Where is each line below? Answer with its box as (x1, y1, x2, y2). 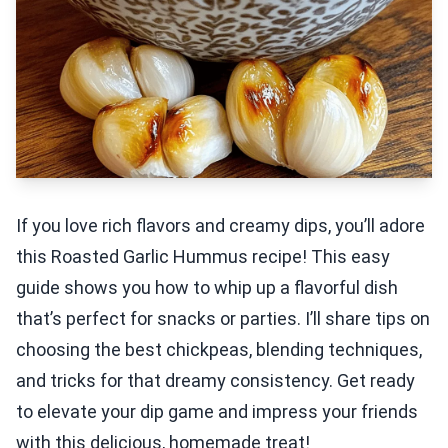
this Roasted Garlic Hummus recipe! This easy (16, 246, 390, 267)
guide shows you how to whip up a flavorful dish (16, 277, 398, 298)
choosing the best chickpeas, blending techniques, (16, 339, 422, 360)
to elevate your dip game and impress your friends (16, 401, 418, 422)
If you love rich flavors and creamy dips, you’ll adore (16, 215, 425, 236)
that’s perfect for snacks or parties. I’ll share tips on (16, 308, 430, 329)
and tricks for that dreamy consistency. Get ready (16, 370, 415, 391)
